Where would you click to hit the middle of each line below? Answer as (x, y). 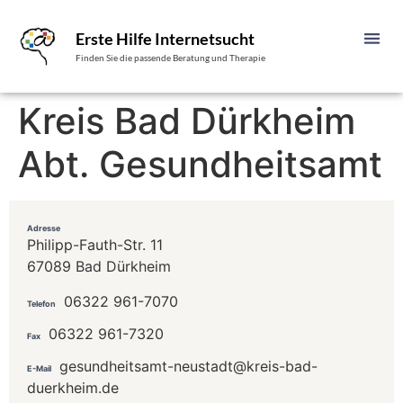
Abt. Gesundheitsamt (200, 165)
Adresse (44, 228)
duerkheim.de (73, 387)
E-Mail (39, 368)
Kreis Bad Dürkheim (187, 121)
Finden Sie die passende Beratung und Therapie (171, 58)
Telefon (41, 303)
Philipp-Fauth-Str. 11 (95, 245)
